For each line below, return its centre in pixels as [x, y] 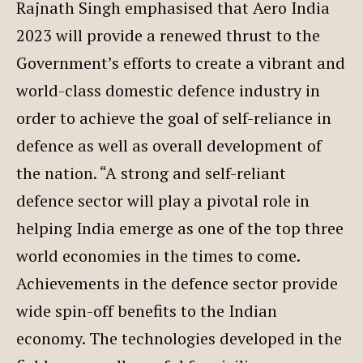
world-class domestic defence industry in [168, 90]
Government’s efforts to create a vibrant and [181, 62]
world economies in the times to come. [158, 255]
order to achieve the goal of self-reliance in [174, 117]
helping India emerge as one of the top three [180, 228]
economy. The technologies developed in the [179, 338]
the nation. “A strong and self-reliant [151, 173]
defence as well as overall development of [169, 145]
